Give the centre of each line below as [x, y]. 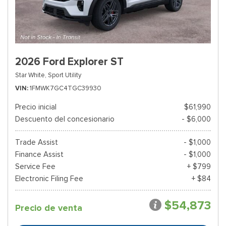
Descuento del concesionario [65, 119]
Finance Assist [39, 154]
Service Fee [35, 166]
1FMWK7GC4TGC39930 [66, 88]
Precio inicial [36, 107]
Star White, [31, 75]
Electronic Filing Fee [49, 179]
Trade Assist [37, 142]
